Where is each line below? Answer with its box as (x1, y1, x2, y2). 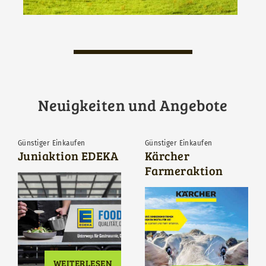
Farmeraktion (145, 163, 223, 179)
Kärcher (145, 148, 190, 164)
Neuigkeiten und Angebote (38, 94, 228, 115)
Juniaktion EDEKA (18, 148, 119, 164)
